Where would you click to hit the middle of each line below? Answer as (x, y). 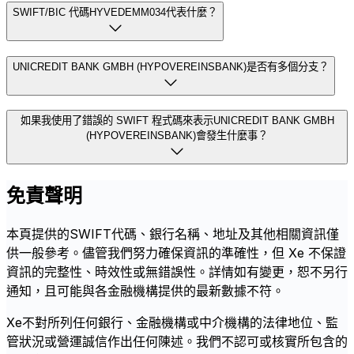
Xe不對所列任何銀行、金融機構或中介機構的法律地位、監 (172, 323)
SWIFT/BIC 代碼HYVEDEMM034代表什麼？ (115, 12)
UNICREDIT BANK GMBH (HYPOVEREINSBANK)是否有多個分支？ (171, 66)
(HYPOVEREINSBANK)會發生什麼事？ (177, 136)
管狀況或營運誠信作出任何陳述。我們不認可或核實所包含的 (177, 342)
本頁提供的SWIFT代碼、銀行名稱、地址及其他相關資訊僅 (173, 234)
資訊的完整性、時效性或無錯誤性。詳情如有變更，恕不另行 (177, 272)
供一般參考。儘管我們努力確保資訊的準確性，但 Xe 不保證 (176, 253)
